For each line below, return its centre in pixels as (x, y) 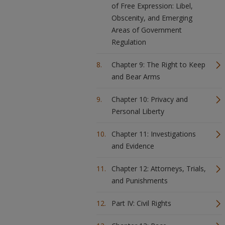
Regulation (129, 42)
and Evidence (133, 146)
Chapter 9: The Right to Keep (158, 65)
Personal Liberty (138, 111)
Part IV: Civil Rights (141, 203)
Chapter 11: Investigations (154, 134)
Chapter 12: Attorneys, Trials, (159, 168)
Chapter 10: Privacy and (150, 99)
